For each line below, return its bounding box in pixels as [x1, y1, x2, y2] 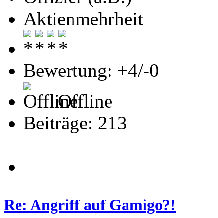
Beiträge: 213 [23, 112, 127, 133]
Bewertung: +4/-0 [23, 59, 159, 81]
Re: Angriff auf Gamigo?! [4, 196, 176, 214]
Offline [53, 90, 112, 111]
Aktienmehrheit [23, 8, 143, 29]
